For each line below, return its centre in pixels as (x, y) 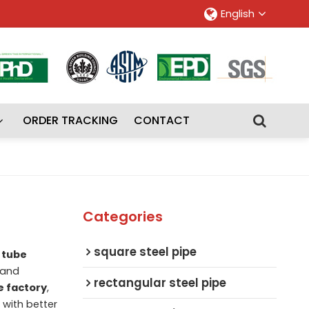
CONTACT (162, 120)
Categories (122, 216)
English (238, 14)
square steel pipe (145, 251)
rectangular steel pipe (160, 282)
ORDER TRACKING (70, 120)
